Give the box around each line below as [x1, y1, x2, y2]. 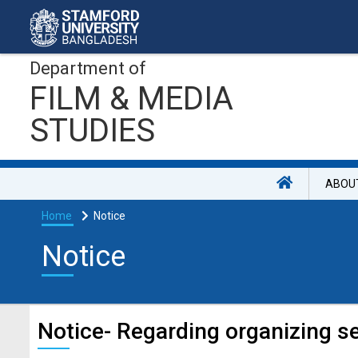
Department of [30, 58, 146, 78]
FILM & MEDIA [30, 80, 233, 117]
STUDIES [30, 112, 155, 149]
